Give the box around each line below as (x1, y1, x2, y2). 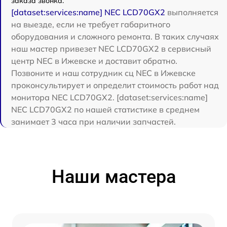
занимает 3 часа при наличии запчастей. (11, 116, 176, 127)
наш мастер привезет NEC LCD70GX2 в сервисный (11, 43, 211, 54)
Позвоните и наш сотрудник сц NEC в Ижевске (11, 67, 196, 78)
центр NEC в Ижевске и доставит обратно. (11, 55, 177, 66)
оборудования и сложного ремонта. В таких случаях (11, 31, 219, 42)
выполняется (165, 7, 218, 17)
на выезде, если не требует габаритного (11, 19, 170, 29)
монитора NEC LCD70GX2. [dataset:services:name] (11, 92, 208, 102)
